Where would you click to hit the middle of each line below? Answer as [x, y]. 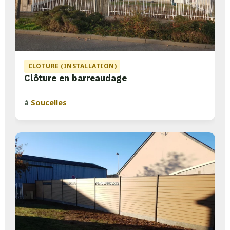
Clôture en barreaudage [76, 78]
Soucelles [49, 102]
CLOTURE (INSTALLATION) [72, 66]
